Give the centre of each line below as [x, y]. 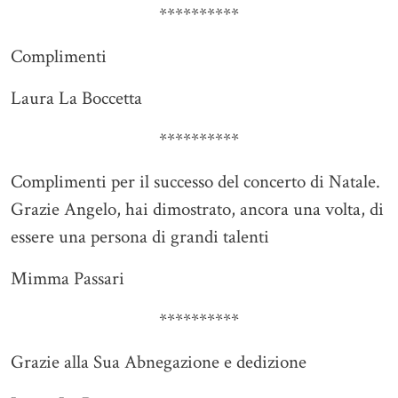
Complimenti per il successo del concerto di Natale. [195, 182]
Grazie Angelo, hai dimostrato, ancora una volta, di [197, 210]
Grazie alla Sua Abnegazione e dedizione [159, 362]
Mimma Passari [68, 279]
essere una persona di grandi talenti [140, 237]
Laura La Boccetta [76, 99]
